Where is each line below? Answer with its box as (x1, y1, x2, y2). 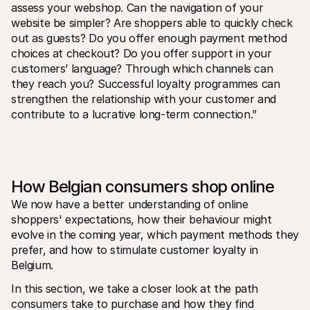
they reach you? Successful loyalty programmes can (11, 76, 280, 91)
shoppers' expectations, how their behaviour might (11, 212, 272, 226)
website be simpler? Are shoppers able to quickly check (11, 15, 293, 30)
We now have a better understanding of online (11, 197, 248, 211)
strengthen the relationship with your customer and (11, 91, 277, 106)
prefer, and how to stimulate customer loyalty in (11, 242, 258, 257)
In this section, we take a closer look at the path (11, 281, 259, 295)
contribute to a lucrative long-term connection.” (11, 107, 257, 121)
